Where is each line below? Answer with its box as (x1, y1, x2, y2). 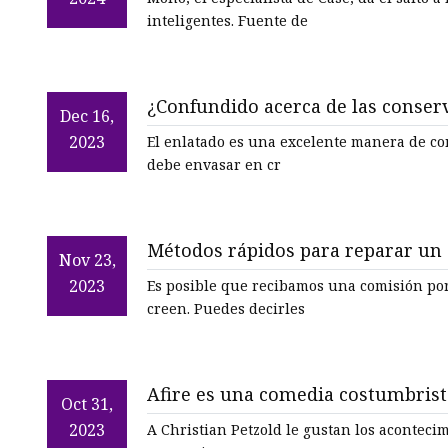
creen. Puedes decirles (194, 299, 305, 319)
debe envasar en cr (147, 155, 281, 175)
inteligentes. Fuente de (238, 11, 308, 31)
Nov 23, (58, 249, 116, 272)
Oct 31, (61, 393, 113, 416)
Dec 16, (60, 105, 114, 128)
